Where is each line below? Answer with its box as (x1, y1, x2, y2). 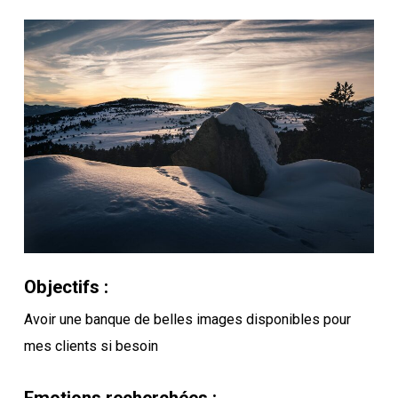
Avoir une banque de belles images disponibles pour (23, 310, 351, 328)
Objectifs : (23, 275, 108, 298)
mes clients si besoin (23, 337, 158, 354)
